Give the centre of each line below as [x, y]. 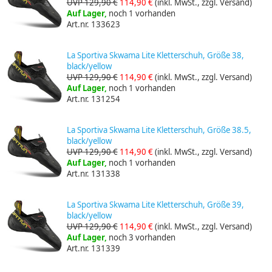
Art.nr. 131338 [93, 174]
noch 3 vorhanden [142, 238]
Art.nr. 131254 [93, 99]
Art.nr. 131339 [93, 249]
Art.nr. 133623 [93, 24]
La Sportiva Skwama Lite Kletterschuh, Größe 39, [155, 205]
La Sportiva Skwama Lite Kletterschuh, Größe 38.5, [159, 130]
